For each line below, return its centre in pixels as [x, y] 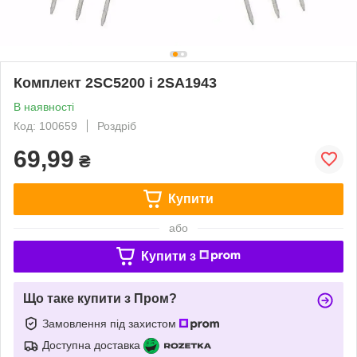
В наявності [44, 106]
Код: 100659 [45, 126]
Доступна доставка [91, 345]
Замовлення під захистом [111, 323]
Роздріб [117, 126]
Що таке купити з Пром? [100, 298]
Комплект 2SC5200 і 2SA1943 [115, 82]
